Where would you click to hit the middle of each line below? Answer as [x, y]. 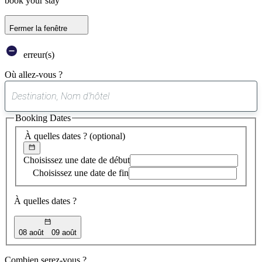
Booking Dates [43, 118]
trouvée [145, 119]
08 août [31, 232]
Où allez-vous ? [34, 74]
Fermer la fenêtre [38, 28]
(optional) [107, 136]
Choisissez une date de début [77, 160]
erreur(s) [38, 54]
